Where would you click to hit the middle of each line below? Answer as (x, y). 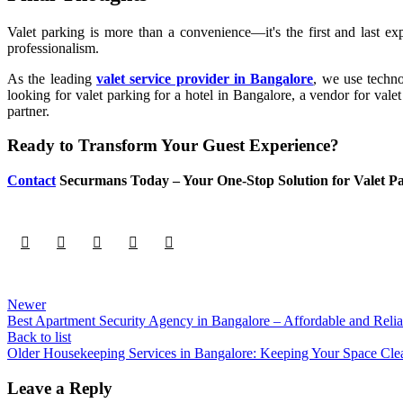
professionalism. (53, 48)
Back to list (39, 336)
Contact (31, 180)
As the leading (52, 78)
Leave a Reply (60, 388)
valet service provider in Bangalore (205, 78)
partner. (28, 111)
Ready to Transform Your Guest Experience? (173, 146)
